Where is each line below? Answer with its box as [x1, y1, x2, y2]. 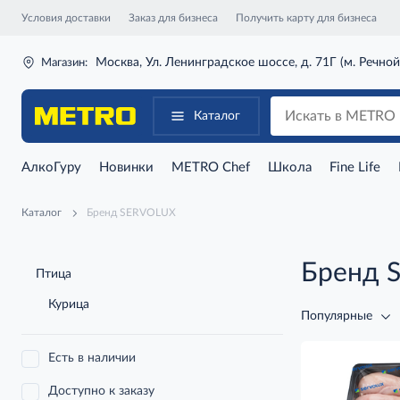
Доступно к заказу [48, 385, 154, 397]
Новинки [99, 161, 154, 174]
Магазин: [41, 56, 87, 69]
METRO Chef [171, 161, 250, 174]
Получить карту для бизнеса [236, 12, 377, 23]
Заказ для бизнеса [129, 12, 218, 23]
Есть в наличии [48, 352, 136, 364]
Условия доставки [21, 12, 111, 23]
